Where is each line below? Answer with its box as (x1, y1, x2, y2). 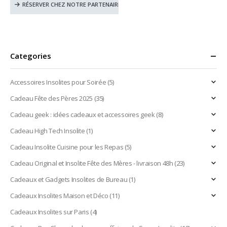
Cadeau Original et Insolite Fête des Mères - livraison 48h (10, 159, 173, 168)
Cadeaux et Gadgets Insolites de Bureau (10, 175, 128, 184)
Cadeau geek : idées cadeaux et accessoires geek (10, 110, 155, 120)
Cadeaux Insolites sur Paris (10, 207, 89, 217)
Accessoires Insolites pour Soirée (10, 78, 106, 87)
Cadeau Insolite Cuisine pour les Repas (10, 142, 124, 152)
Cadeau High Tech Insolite (10, 126, 85, 136)
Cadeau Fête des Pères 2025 (10, 94, 93, 103)
